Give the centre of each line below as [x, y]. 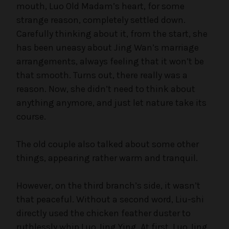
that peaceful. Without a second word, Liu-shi [110, 199]
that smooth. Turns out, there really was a [102, 75]
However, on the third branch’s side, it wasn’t [108, 185]
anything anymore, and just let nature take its [111, 102]
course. [31, 116]
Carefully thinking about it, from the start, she [112, 33]
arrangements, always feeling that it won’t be [110, 61]
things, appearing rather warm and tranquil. [107, 158]
